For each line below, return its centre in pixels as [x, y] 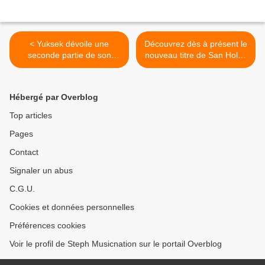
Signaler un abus [41, 171]
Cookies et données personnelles [72, 207]
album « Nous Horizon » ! [69, 67]
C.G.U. [22, 189]
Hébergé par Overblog [54, 97]
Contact [24, 152]
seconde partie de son [69, 55]
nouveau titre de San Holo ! [196, 55]
